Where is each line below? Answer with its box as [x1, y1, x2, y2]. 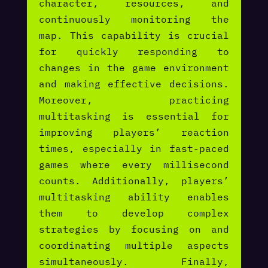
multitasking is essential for [38, 110, 230, 123]
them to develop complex [38, 207, 230, 220]
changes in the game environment [38, 62, 230, 74]
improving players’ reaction [38, 126, 230, 139]
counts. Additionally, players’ [38, 175, 230, 187]
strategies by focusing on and [38, 223, 230, 236]
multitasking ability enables [38, 191, 230, 203]
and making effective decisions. [38, 78, 230, 90]
